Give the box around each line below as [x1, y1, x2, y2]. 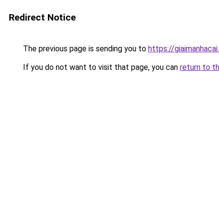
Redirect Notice [9, 12, 76, 23]
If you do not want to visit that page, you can [21, 63, 180, 72]
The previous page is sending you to [21, 44, 148, 53]
